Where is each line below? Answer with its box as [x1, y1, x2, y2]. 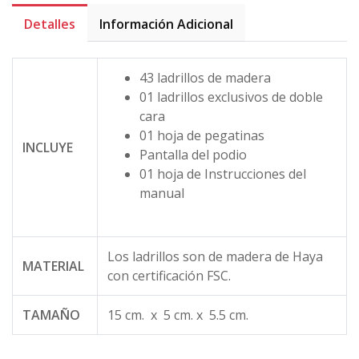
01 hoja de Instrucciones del [139, 164, 306, 183]
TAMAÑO [22, 305, 80, 324]
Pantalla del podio [139, 145, 247, 163]
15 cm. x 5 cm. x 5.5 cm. [107, 305, 248, 324]
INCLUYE [22, 138, 73, 156]
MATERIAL [22, 256, 87, 275]
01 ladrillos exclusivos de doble [139, 87, 323, 106]
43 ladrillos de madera [139, 68, 271, 87]
